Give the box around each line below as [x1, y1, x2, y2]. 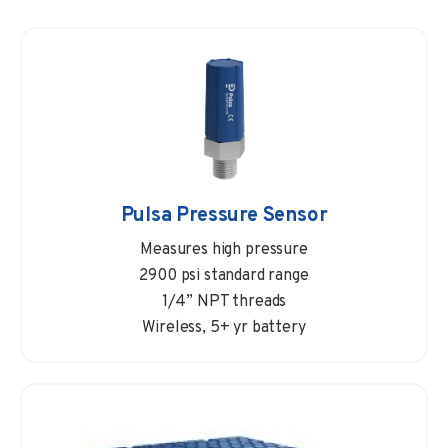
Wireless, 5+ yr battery [142, 317, 306, 338]
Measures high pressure [140, 239, 308, 260]
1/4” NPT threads [161, 291, 287, 312]
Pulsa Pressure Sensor [120, 202, 328, 229]
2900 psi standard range [139, 265, 309, 286]
